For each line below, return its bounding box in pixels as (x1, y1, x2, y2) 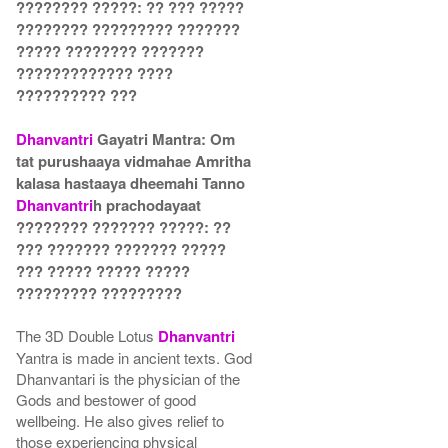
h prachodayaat (93, 193, 202, 216)
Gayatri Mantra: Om (93, 127, 236, 150)
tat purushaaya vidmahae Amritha (16, 149, 252, 172)
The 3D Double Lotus (16, 324, 159, 346)
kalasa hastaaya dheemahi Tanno (16, 171, 246, 194)
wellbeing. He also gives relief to (16, 409, 225, 431)
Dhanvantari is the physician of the (16, 367, 241, 389)
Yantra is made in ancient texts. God (16, 346, 253, 368)
